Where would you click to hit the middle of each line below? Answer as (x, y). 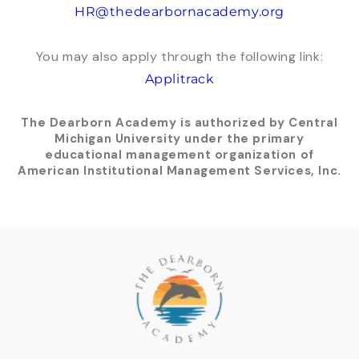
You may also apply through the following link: (179, 57)
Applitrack (179, 79)
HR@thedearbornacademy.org (179, 12)
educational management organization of (179, 155)
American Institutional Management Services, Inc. (179, 171)
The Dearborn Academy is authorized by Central (179, 123)
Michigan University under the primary (179, 139)
